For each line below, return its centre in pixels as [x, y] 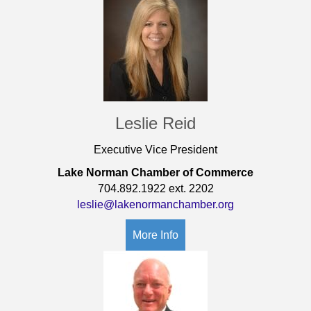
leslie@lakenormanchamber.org [155, 205]
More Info [155, 235]
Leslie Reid [155, 124]
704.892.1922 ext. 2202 [155, 189]
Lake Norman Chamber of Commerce [155, 173]
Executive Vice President [155, 150]
